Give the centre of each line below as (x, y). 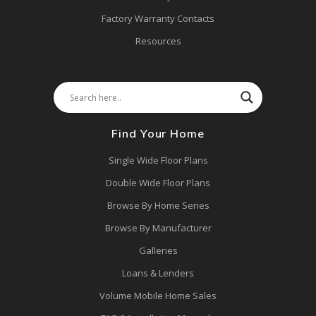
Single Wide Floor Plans (158, 160)
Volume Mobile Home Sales (158, 296)
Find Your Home (158, 134)
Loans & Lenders (158, 273)
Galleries (158, 251)
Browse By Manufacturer (158, 228)
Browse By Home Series (158, 206)
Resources (158, 41)
